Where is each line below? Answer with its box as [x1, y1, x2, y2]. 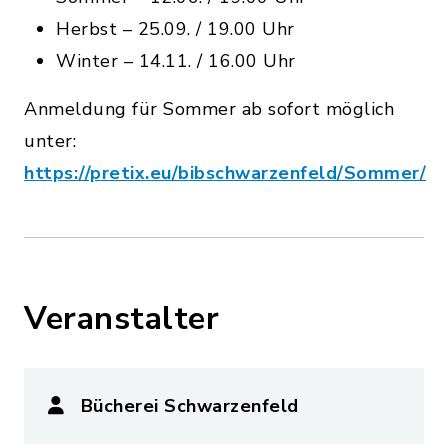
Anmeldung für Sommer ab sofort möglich [24, 97, 394, 122]
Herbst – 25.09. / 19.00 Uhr [56, 17, 295, 42]
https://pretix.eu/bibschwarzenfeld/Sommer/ [24, 161, 426, 186]
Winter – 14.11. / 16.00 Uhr [56, 49, 296, 74]
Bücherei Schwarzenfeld [80, 394, 299, 419]
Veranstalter [24, 297, 219, 341]
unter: [24, 129, 76, 154]
